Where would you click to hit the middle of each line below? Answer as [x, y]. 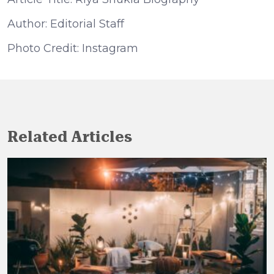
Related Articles [70, 137]
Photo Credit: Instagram [73, 48]
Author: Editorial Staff [66, 24]
